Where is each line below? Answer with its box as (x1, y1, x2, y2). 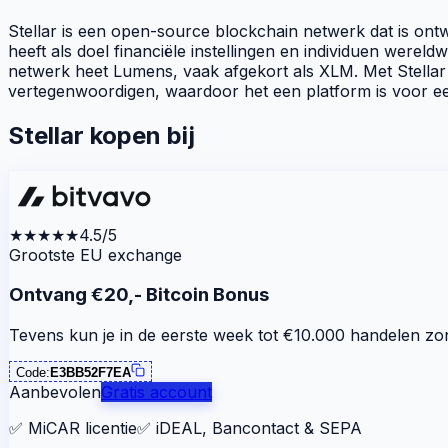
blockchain (215, 20, 298, 41)
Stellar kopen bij (8, 120, 195, 150)
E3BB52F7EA (50, 364, 131, 380)
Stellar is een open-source (8, 20, 215, 41)
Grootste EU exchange (9, 244, 182, 265)
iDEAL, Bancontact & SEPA (156, 417, 362, 438)
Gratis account (101, 381, 212, 402)
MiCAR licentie (28, 417, 137, 438)
